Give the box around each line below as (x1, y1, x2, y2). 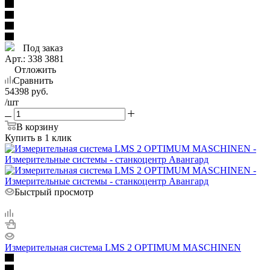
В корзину (16, 121, 58, 132)
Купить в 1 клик (5, 132, 72, 143)
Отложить (14, 64, 56, 75)
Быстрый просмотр (14, 186, 93, 197)
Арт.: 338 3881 (5, 53, 64, 64)
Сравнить (13, 75, 53, 86)
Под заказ (20, 42, 63, 53)
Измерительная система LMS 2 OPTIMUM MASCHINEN (5, 242, 241, 253)
